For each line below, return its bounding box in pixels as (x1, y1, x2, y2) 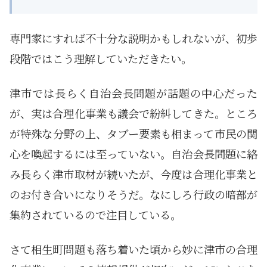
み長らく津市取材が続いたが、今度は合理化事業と (10, 166, 257, 182)
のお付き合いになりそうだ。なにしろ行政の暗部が (10, 186, 257, 202)
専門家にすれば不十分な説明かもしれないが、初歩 (10, 30, 257, 46)
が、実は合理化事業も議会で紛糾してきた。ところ (10, 105, 257, 121)
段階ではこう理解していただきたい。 (10, 50, 192, 66)
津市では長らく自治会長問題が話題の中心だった (10, 85, 257, 101)
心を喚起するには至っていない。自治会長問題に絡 (10, 145, 257, 162)
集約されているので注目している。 (10, 206, 181, 222)
